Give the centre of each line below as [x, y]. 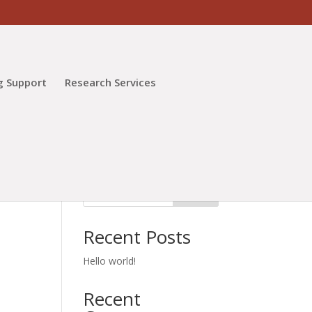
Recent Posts [137, 237]
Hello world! [110, 261]
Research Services [111, 82]
